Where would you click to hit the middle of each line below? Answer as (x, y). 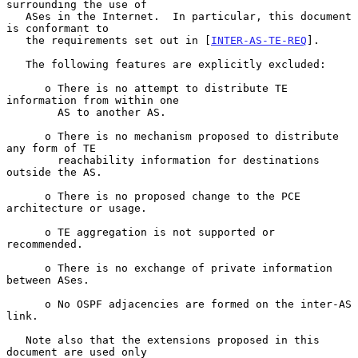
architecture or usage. (77, 208)
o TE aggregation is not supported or (26, 232)
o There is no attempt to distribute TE (26, 88)
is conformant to (58, 28)
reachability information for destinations (32, 160)
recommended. (45, 244)
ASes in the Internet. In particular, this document (16, 16)
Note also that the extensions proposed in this (16, 340)
